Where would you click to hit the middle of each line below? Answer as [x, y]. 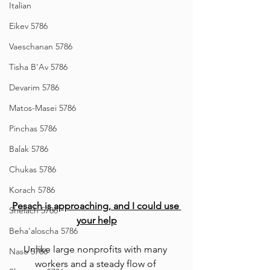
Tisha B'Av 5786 [38, 67]
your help [96, 221]
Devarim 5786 [34, 87]
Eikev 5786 [28, 26]
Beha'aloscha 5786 [43, 231]
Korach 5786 [32, 190]
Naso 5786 [28, 251]
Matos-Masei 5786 [42, 108]
